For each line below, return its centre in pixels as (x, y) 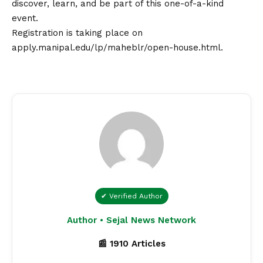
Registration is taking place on (77, 33)
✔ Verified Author (131, 196)
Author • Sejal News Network (131, 220)
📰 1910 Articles (131, 244)
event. (25, 18)
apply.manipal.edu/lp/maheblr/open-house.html (116, 48)
